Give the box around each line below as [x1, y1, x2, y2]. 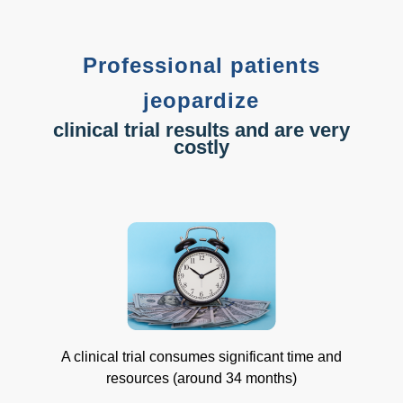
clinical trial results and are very [52, 119, 350, 142]
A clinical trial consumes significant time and [60, 348, 342, 364]
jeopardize [143, 87, 260, 112]
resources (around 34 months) [105, 370, 297, 386]
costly [173, 136, 229, 159]
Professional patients [82, 52, 320, 77]
